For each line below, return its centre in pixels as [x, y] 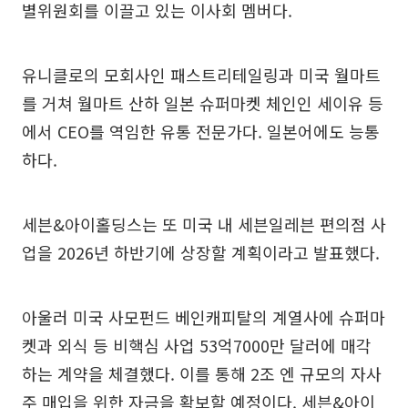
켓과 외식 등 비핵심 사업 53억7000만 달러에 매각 [197, 345]
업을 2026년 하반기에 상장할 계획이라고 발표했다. [201, 252]
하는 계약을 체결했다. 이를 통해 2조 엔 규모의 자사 [202, 373]
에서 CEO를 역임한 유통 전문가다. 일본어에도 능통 [201, 131]
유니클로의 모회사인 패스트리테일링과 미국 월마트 [201, 74]
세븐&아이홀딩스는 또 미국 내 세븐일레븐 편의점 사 [204, 224]
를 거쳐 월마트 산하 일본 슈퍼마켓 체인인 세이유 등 [203, 102]
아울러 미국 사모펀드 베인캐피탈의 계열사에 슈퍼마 [204, 316]
